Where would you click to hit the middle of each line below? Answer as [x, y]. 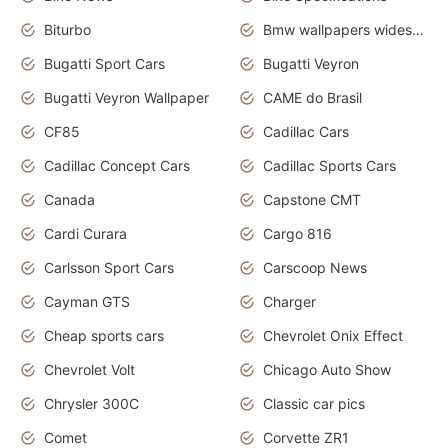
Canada [69, 200]
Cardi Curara [85, 234]
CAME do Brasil [312, 98]
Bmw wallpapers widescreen [418, 30]
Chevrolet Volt [89, 370]
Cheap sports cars [104, 336]
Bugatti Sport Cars [104, 64]
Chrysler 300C [91, 404]
